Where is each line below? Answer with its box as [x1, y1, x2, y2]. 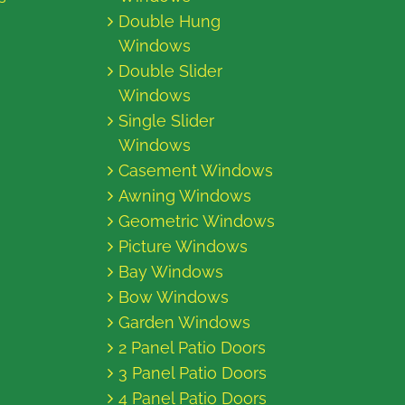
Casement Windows [118, 161, 273, 180]
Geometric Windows [118, 212, 275, 231]
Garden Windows [118, 313, 250, 332]
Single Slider [118, 111, 214, 130]
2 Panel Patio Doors [118, 338, 266, 357]
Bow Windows [118, 287, 229, 306]
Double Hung [118, 12, 221, 31]
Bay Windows [118, 262, 223, 281]
